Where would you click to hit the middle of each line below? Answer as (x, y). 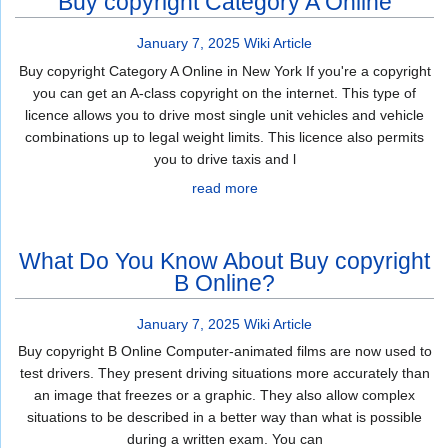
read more (224, 187)
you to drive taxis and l (224, 158)
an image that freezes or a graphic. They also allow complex (224, 395)
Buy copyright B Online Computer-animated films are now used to (224, 351)
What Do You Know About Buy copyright (224, 261)
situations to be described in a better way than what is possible (224, 417)
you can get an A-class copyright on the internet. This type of (224, 92)
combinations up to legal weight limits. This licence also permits (224, 136)
